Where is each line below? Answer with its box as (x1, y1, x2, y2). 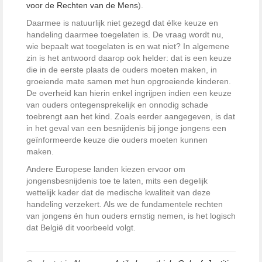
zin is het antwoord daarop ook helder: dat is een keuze (26, 53, 232, 63)
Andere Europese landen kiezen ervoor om (26, 164, 185, 174)
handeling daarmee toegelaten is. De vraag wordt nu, (26, 29, 223, 39)
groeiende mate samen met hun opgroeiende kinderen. (26, 76, 231, 86)
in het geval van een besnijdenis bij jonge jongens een (26, 123, 226, 133)
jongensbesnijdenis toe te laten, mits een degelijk (26, 175, 208, 185)
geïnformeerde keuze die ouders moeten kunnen (26, 135, 208, 144)
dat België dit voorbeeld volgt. (26, 222, 136, 232)
